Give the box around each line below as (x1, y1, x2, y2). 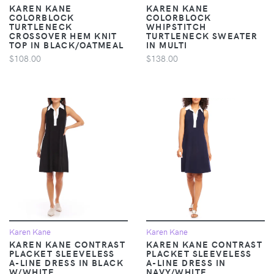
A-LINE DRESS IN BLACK (9, 256, 124, 268)
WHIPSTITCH (146, 20, 207, 32)
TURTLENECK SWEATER (146, 29, 258, 42)
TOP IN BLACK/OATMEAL (9, 38, 124, 51)
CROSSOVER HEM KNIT (9, 29, 117, 42)
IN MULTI (146, 38, 188, 51)
